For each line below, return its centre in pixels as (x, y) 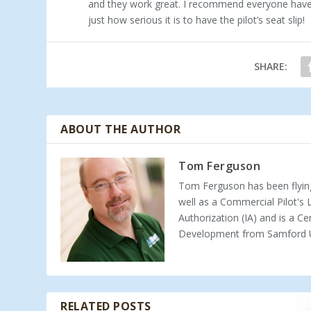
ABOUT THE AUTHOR (121, 129)
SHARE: (270, 66)
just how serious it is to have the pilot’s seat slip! (197, 19)
